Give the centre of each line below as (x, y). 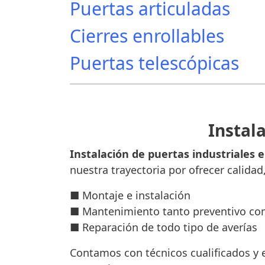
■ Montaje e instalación (130, 195)
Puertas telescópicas (154, 63)
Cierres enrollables (147, 36)
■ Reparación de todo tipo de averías (165, 227)
